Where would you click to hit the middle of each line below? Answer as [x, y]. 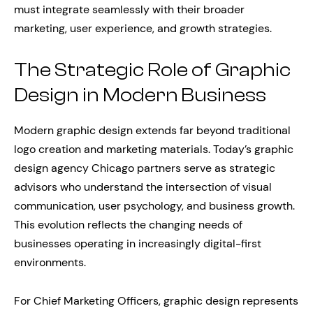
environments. [50, 263]
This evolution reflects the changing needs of [128, 225]
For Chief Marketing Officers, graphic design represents [156, 301]
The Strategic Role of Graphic [152, 70]
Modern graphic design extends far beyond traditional [152, 131]
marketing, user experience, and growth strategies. [143, 28]
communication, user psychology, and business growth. [154, 206]
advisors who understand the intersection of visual [143, 187]
